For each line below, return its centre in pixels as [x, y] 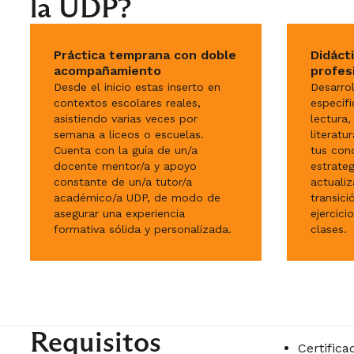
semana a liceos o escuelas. [129, 134]
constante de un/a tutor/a [123, 182]
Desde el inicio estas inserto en [137, 87]
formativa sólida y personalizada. [143, 229]
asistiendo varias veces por [126, 119]
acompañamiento [107, 71]
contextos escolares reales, [127, 103]
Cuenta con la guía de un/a [126, 150]
